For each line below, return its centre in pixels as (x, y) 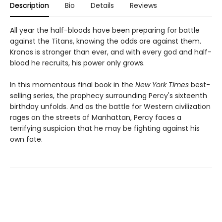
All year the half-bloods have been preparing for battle (105, 30)
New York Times (162, 84)
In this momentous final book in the (73, 84)
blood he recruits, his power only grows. (77, 63)
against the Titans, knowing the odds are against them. (106, 41)
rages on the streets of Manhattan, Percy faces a (96, 117)
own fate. (26, 139)
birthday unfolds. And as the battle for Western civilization (110, 106)
